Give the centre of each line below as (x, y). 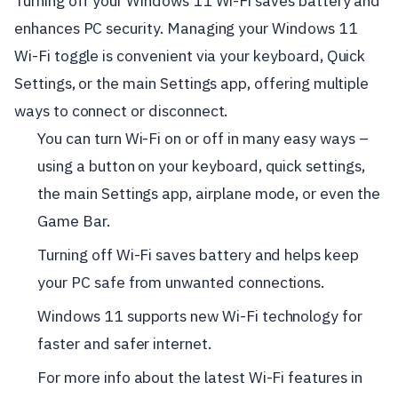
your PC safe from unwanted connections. (181, 282)
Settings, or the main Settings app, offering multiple (192, 83)
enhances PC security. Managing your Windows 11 (186, 28)
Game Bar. (74, 220)
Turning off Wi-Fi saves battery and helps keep (198, 254)
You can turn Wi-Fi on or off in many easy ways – (203, 138)
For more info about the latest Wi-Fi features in (200, 377)
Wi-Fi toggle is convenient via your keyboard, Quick (190, 55)
